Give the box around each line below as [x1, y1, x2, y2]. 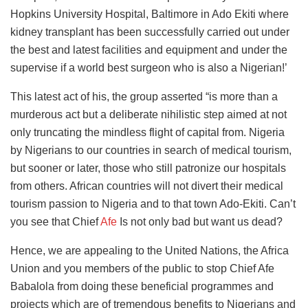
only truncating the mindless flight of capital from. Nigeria [10, 126, 285, 138]
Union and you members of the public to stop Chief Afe [10, 262, 274, 274]
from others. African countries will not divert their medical [10, 179, 283, 192]
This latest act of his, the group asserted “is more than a [10, 90, 278, 102]
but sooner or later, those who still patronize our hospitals [10, 162, 286, 174]
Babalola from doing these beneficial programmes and [10, 280, 274, 292]
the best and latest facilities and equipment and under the [10, 43, 287, 56]
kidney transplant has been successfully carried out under [10, 25, 289, 38]
